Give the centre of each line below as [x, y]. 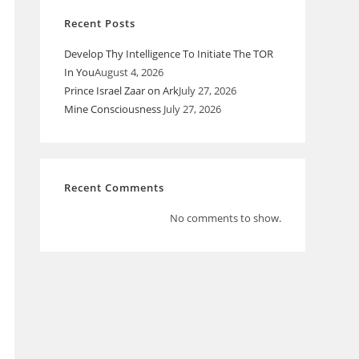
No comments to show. [225, 218]
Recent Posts [100, 23]
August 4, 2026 [129, 72]
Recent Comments [115, 188]
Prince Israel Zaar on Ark [122, 91]
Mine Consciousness [114, 109]
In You [80, 72]
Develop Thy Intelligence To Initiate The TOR [169, 54]
